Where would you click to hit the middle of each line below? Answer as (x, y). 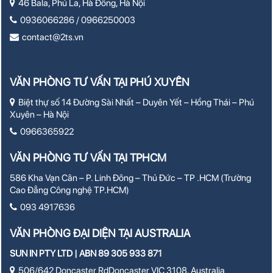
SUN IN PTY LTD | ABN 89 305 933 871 (86, 253)
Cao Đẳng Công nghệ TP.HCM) (70, 190)
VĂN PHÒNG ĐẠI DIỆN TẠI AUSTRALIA (100, 233)
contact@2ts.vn (53, 37)
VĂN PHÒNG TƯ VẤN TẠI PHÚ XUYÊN (100, 82)
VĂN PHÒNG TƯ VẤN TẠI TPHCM (88, 158)
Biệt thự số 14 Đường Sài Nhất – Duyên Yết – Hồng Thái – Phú (136, 102)
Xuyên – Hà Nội (40, 115)
